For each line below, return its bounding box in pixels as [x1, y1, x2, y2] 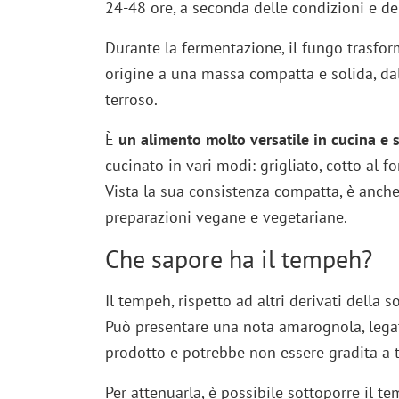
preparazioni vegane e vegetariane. [104, 207, 347, 228]
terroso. [104, 89, 158, 110]
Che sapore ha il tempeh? [104, 242, 372, 276]
